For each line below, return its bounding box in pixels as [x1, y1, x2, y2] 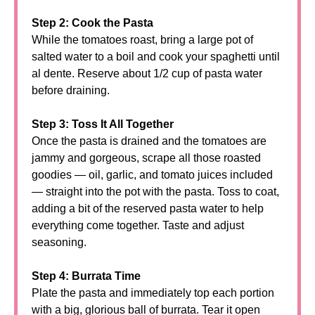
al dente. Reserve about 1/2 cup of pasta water [32, 67, 262, 79]
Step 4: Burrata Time [32, 270, 141, 282]
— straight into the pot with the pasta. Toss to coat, [32, 186, 279, 198]
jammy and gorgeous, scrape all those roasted [32, 152, 261, 164]
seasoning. [32, 236, 86, 248]
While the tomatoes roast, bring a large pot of [32, 34, 253, 46]
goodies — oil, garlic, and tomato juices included [32, 169, 273, 181]
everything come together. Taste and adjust [32, 219, 244, 231]
